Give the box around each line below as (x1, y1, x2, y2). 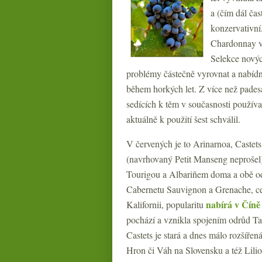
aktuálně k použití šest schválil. (126, 113, 240, 125)
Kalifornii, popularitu (126, 198, 206, 211)
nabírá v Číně (206, 198, 260, 211)
